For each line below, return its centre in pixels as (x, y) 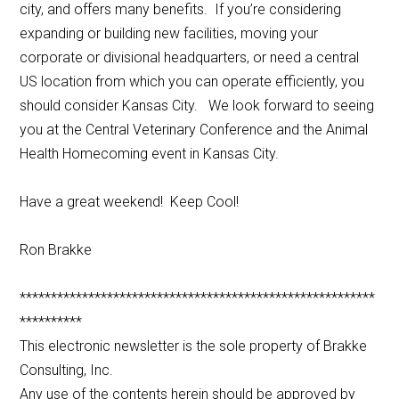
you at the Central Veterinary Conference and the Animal (194, 130)
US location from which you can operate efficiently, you (192, 82)
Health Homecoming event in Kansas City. (150, 154)
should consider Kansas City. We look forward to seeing (197, 106)
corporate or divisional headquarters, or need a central (190, 58)
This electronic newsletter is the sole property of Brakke (194, 346)
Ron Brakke (56, 250)
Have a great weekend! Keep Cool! (130, 202)
